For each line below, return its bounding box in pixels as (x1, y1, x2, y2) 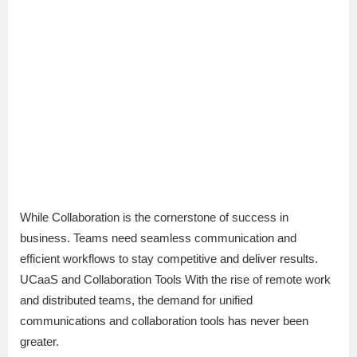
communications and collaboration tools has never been (20, 314, 308, 328)
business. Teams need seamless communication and (20, 231, 296, 245)
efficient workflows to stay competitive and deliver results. (20, 252, 318, 266)
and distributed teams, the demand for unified (20, 293, 253, 308)
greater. (20, 335, 59, 349)
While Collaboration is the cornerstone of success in (20, 210, 288, 225)
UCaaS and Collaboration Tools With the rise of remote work (20, 273, 331, 287)
